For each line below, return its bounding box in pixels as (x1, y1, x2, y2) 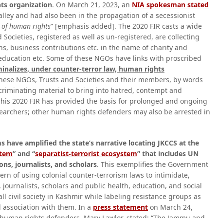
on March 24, (148, 202, 193, 212)
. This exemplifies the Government (97, 160, 208, 169)
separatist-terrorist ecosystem (35, 149, 137, 158)
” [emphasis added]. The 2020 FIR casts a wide (51, 21, 202, 31)
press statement (93, 202, 148, 212)
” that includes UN (137, 149, 199, 158)
